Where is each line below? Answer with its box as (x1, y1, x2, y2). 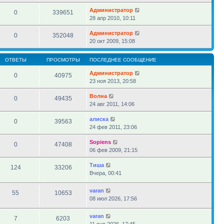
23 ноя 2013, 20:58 (89, 78, 136, 84)
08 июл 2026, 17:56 (89, 195, 137, 201)
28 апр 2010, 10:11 (89, 15, 135, 21)
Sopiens (89, 139, 111, 145)
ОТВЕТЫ (4, 57, 26, 62)
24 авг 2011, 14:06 (89, 101, 134, 107)
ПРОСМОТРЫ (46, 57, 80, 62)
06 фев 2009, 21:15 (89, 147, 137, 153)
